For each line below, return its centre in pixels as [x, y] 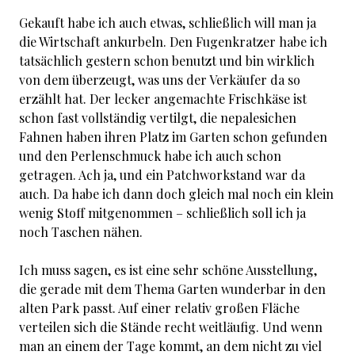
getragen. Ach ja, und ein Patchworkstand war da [162, 175]
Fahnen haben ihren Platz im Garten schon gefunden [173, 137]
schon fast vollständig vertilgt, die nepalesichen [158, 118]
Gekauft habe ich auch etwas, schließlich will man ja [168, 23]
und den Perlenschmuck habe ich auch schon [150, 156]
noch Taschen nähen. [81, 232]
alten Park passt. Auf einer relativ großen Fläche [159, 308]
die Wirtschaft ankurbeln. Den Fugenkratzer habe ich [173, 42]
